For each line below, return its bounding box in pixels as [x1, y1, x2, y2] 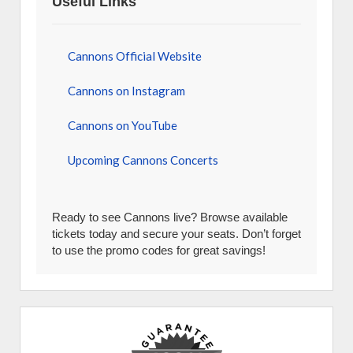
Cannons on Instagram [68, 84, 185, 98]
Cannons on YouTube [68, 118, 177, 132]
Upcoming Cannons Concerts [68, 153, 218, 167]
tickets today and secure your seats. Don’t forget [52, 227, 301, 240]
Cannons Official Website [68, 49, 202, 63]
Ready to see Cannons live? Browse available [52, 210, 288, 224]
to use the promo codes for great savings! [52, 243, 266, 257]
